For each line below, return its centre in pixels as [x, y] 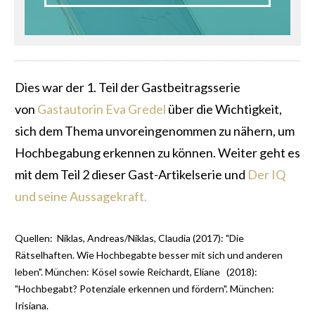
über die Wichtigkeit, [225, 109]
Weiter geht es [258, 153]
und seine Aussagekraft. [81, 197]
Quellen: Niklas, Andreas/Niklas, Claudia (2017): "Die [129, 238]
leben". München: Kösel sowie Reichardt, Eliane [120, 272]
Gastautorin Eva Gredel [103, 109]
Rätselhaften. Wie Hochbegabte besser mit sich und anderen [149, 255]
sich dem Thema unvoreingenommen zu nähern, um [155, 131]
